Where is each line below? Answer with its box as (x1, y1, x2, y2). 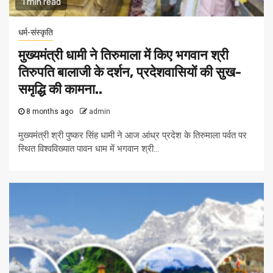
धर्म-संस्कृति (18, 27, 53, 38)
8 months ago (24, 107, 75, 116)
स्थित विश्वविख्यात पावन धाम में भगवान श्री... (18, 143, 159, 155)
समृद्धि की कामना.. (18, 81, 102, 98)
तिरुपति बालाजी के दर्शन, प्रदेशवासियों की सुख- (18, 64, 241, 81)
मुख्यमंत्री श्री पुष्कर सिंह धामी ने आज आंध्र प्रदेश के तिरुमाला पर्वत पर (18, 130, 247, 141)
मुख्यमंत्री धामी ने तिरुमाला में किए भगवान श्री (18, 47, 229, 64)
